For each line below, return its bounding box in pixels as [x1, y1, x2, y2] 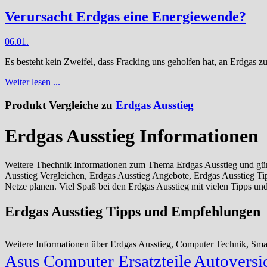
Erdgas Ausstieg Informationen [5, 125, 259, 147]
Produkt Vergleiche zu [5, 99, 116, 112]
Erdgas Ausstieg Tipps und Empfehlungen [5, 203, 260, 219]
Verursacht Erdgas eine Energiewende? [5, 8, 246, 24]
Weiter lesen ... [5, 77, 60, 88]
